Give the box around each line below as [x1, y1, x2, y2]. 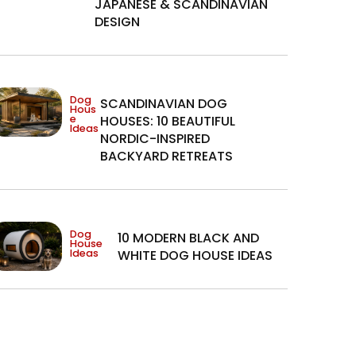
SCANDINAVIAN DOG [100, 95, 228, 114]
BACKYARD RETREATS [100, 147, 234, 166]
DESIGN [95, 13, 141, 32]
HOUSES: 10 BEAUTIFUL [100, 112, 236, 131]
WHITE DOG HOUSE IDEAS [117, 246, 273, 265]
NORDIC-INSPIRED [100, 130, 211, 149]
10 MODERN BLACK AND [117, 229, 259, 248]
